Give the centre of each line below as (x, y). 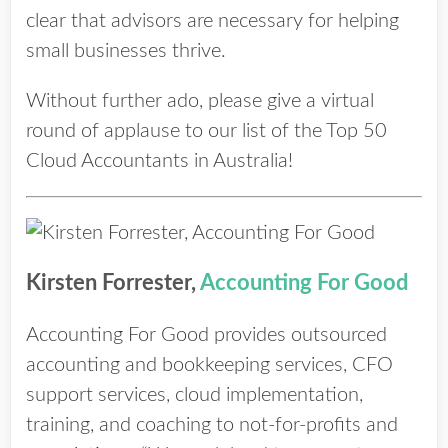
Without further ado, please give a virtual (200, 101)
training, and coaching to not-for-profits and (212, 425)
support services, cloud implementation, (194, 395)
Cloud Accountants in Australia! (159, 161)
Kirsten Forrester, (113, 283)
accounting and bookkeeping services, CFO (209, 365)
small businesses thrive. (126, 51)
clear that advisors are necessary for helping (212, 21)
